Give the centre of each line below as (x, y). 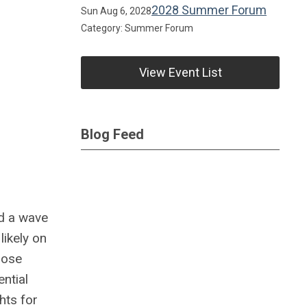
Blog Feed (112, 134)
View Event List (180, 72)
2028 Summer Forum (209, 10)
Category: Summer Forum (137, 28)
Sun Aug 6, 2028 (116, 11)
